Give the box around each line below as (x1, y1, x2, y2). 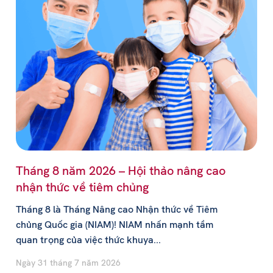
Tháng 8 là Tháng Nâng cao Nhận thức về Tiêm (15, 203, 218, 216)
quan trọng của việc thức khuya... (15, 233, 161, 247)
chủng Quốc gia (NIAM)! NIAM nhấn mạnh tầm (15, 218, 213, 232)
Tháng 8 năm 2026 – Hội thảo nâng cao (15, 163, 225, 179)
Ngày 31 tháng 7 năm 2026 (15, 257, 121, 269)
